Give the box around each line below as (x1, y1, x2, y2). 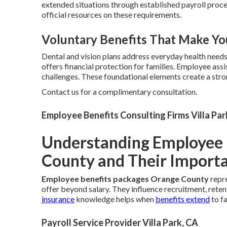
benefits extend (156, 194, 210, 204)
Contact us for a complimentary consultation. (42, 86, 197, 96)
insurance (42, 194, 74, 204)
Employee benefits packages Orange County (42, 173, 209, 183)
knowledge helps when (74, 194, 156, 204)
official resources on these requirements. (42, 9, 181, 19)
